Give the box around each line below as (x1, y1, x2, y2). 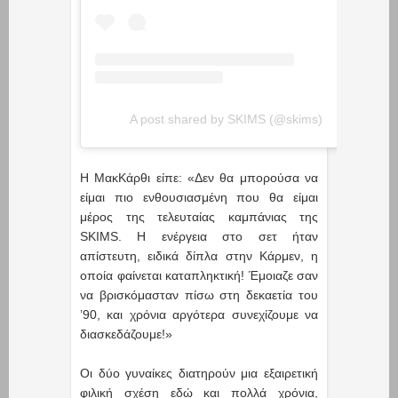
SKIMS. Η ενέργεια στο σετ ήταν (80, 229, 318, 244)
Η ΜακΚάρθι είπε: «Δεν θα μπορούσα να (80, 171, 318, 186)
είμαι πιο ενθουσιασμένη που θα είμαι (80, 190, 318, 205)
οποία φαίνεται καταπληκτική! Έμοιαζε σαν (80, 268, 318, 283)
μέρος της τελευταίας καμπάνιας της (80, 210, 318, 225)
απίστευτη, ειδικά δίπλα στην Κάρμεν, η (80, 249, 318, 264)
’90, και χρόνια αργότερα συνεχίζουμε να (80, 307, 318, 322)
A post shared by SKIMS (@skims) (129, 112, 322, 127)
